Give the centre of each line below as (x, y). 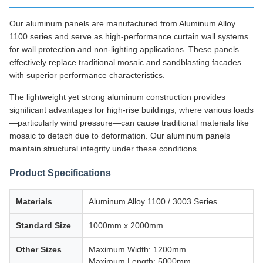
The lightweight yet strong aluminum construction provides (117, 97)
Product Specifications (60, 173)
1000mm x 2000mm (126, 225)
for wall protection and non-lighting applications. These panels (124, 49)
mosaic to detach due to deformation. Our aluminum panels (120, 135)
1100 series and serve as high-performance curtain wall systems (129, 36)
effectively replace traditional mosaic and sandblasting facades (125, 62)
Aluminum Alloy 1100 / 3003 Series (153, 201)
